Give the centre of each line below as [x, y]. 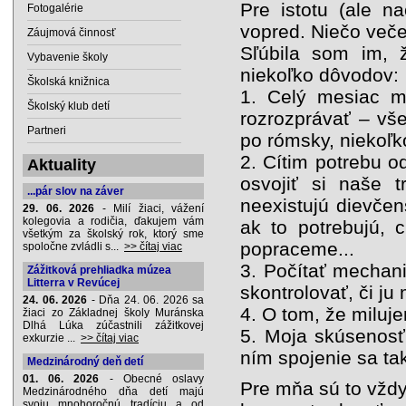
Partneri [47, 130]
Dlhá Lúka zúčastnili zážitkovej [113, 325]
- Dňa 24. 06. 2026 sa [145, 300]
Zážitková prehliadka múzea [99, 270]
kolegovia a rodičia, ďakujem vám [113, 221]
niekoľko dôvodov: [319, 75]
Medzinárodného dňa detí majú [113, 391]
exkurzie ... [52, 338]
